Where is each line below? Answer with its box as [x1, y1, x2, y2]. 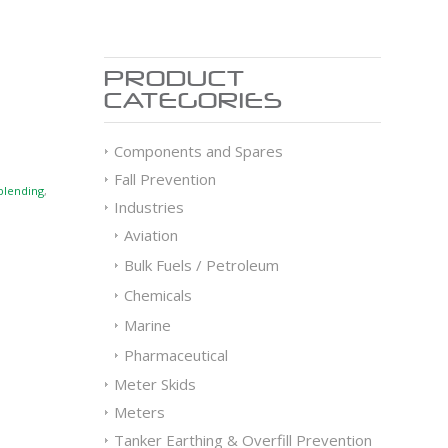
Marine [124, 315, 172, 335]
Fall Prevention [114, 169, 217, 189]
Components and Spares [114, 141, 284, 161]
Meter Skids [114, 374, 197, 394]
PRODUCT [104, 66, 246, 91]
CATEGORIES [104, 88, 284, 113]
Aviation [124, 225, 179, 245]
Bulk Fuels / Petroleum [124, 255, 280, 275]
